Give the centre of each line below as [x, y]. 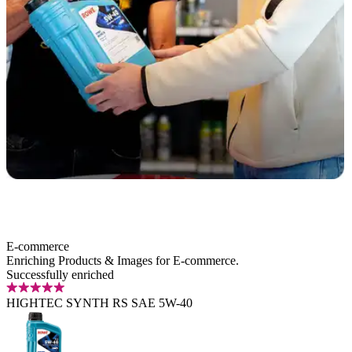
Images [135, 260]
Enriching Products [54, 260]
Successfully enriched [60, 274]
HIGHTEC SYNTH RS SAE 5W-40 [99, 302]
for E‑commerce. [196, 260]
